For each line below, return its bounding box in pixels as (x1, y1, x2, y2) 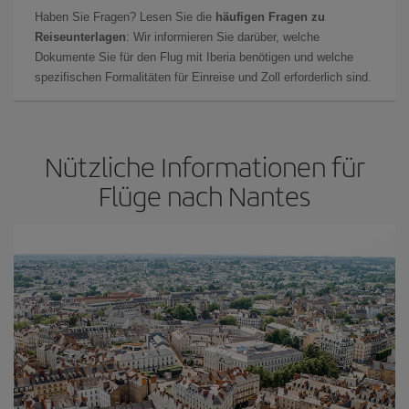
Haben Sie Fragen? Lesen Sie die (35, 10, 215, 24)
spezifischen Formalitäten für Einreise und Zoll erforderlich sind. (35, 70, 372, 84)
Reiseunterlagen (35, 30, 126, 44)
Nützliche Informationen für (44, 147, 365, 185)
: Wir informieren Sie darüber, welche (126, 30, 320, 44)
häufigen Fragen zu (215, 10, 325, 24)
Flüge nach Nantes (99, 176, 310, 215)
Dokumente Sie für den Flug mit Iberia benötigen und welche (35, 50, 353, 64)
